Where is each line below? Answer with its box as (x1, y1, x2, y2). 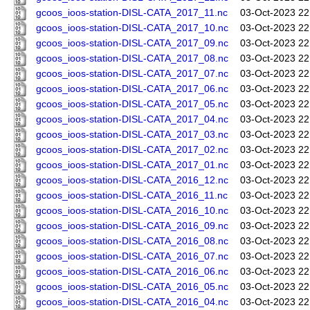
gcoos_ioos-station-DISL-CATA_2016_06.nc (36, 266, 228, 277)
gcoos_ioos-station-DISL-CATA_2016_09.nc (36, 221, 228, 232)
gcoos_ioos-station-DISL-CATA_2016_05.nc (36, 282, 228, 293)
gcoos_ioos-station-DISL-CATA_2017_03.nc (36, 129, 228, 140)
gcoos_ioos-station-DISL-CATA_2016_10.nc (36, 206, 228, 217)
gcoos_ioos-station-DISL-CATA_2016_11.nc (36, 190, 228, 201)
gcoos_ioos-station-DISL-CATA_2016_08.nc (36, 236, 228, 247)
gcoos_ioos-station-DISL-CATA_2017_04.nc (36, 114, 228, 125)
